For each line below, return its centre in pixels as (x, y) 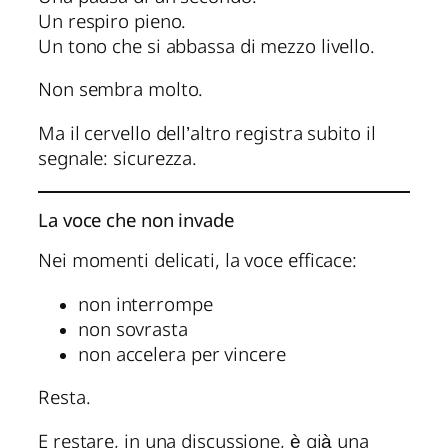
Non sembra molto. (121, 91)
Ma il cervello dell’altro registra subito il (207, 134)
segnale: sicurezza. (118, 159)
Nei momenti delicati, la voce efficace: (198, 262)
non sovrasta (133, 330)
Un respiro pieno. (112, 22)
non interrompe (145, 305)
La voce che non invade (136, 221)
